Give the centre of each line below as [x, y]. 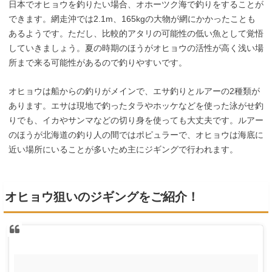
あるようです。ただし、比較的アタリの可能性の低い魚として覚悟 [136, 34]
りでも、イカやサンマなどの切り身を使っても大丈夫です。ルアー [136, 120]
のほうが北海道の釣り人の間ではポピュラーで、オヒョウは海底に [136, 134]
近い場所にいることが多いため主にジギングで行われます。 [123, 149]
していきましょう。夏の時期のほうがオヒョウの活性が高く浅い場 [136, 48]
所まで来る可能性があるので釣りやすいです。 [98, 63]
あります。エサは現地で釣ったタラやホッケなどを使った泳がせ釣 [136, 105]
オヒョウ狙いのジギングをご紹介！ [102, 196]
